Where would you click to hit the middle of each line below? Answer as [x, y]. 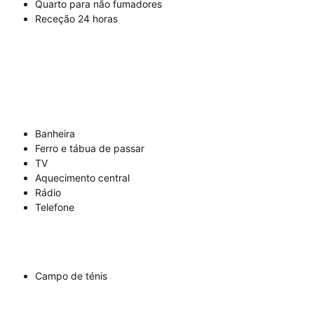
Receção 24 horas [76, 18]
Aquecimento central [82, 177]
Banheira [55, 133]
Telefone [55, 207]
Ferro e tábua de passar [90, 148]
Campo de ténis [71, 275]
